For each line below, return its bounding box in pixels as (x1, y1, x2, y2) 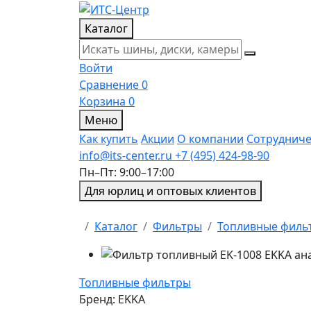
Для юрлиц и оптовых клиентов (85, 183, 256, 199)
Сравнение (79, 76, 139, 92)
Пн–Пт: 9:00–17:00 (79, 164, 174, 180)
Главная (78, 217, 121, 233)
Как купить (79, 131, 138, 146)
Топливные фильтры (79, 275, 191, 291)
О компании (177, 131, 244, 146)
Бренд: (79, 292, 118, 308)
